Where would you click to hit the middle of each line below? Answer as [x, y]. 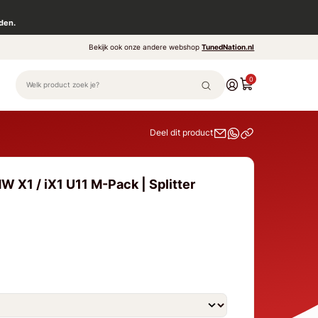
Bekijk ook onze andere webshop [146, 47]
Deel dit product [182, 133]
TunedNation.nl [228, 47]
